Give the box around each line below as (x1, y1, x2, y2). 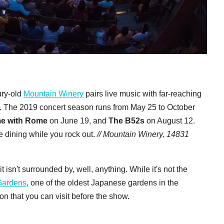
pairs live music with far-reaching (83, 89, 201, 98)
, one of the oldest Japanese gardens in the (26, 178, 178, 187)
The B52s (108, 116, 144, 125)
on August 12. (144, 116, 195, 125)
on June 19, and (47, 116, 108, 125)
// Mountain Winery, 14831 (97, 129, 189, 138)
